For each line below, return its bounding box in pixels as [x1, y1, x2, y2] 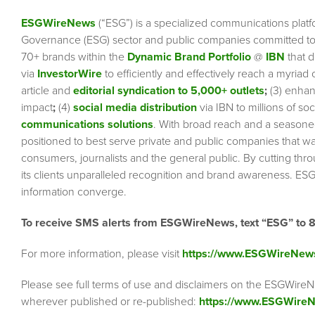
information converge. [21, 185, 127, 200]
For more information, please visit [21, 247, 182, 262]
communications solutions [21, 117, 153, 132]
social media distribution [73, 101, 197, 115]
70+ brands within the [21, 50, 127, 65]
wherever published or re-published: [21, 295, 199, 309]
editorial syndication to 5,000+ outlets [73, 84, 264, 98]
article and [21, 84, 73, 98]
